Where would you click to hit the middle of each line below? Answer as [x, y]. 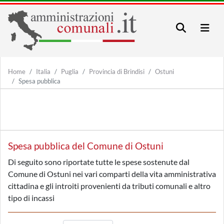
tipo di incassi [31, 198]
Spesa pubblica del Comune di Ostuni [86, 146]
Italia [43, 71]
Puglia [70, 71]
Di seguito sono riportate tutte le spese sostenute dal [99, 162]
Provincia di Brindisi [117, 71]
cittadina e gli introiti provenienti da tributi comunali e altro [109, 186]
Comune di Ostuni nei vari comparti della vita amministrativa [112, 174]
